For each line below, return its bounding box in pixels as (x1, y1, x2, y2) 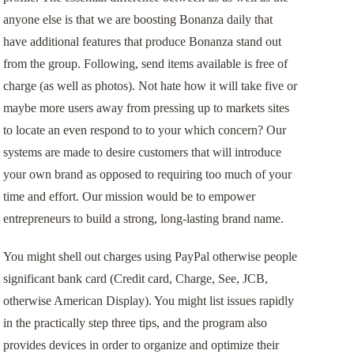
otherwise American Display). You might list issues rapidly (2, 294, 294, 308)
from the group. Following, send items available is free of (2, 57, 288, 71)
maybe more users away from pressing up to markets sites (2, 101, 289, 115)
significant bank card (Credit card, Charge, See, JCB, (2, 272, 268, 286)
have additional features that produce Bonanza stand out (2, 35, 281, 49)
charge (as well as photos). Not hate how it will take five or (2, 79, 297, 93)
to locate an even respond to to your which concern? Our (2, 123, 286, 137)
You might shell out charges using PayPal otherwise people (2, 250, 297, 264)
